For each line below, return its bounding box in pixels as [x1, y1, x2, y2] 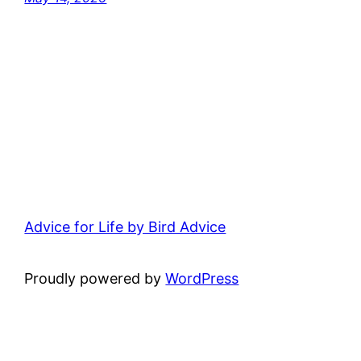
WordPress [165, 269, 239, 287]
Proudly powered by [24, 269, 166, 287]
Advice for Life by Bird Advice [24, 218, 226, 235]
